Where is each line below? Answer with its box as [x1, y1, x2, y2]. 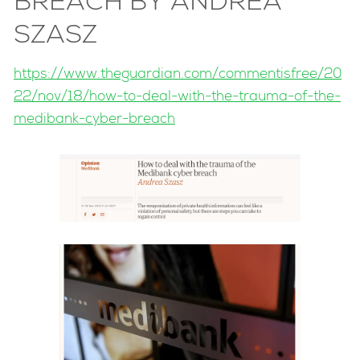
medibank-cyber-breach [14, 113, 175, 128]
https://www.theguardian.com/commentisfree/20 [14, 68, 342, 83]
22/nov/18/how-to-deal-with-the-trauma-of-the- [14, 91, 341, 105]
